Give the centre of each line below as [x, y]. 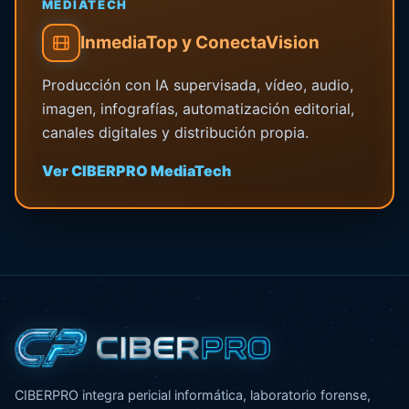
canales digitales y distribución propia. [175, 132]
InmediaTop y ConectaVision [199, 43]
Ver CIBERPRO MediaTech [136, 170]
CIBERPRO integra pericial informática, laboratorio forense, [193, 394]
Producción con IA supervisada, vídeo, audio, [197, 84]
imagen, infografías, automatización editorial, [198, 108]
